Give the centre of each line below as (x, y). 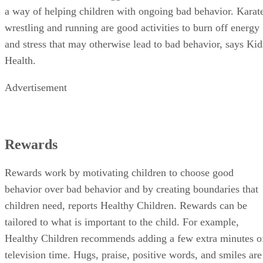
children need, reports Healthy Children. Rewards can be (126, 206)
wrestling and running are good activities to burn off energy (132, 27)
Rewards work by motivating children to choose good (119, 173)
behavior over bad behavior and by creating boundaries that (131, 189)
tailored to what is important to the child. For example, (122, 222)
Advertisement (36, 87)
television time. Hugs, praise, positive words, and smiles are (133, 255)
